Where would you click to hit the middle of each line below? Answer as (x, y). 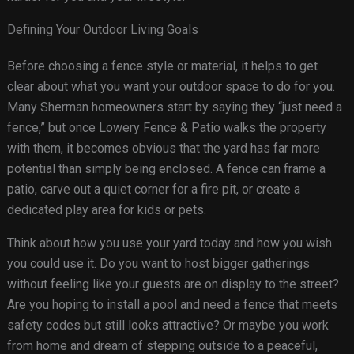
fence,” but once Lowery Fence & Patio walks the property (166, 128)
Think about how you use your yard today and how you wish (169, 243)
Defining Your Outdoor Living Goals (102, 30)
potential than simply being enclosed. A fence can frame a (166, 169)
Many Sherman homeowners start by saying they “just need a (174, 107)
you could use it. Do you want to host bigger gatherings (158, 264)
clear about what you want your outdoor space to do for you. (171, 87)
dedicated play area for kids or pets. (106, 210)
